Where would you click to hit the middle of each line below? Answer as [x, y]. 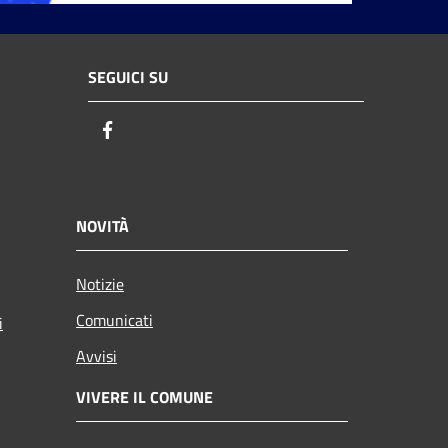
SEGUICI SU [128, 77]
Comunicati [114, 319]
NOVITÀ [102, 225]
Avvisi [96, 355]
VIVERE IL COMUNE [144, 396]
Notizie [100, 283]
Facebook [155, 131]
